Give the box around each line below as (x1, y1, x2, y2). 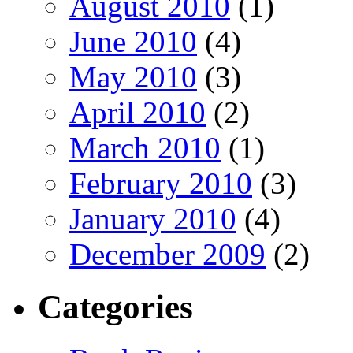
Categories (38, 288, 193, 325)
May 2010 (69, 60, 197, 95)
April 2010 (69, 95, 206, 130)
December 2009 (69, 237, 266, 272)
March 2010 (69, 131, 221, 165)
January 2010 (69, 202, 236, 236)
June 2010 (69, 24, 197, 59)
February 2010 (69, 166, 252, 201)
